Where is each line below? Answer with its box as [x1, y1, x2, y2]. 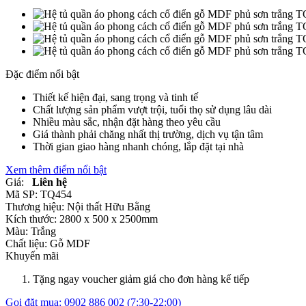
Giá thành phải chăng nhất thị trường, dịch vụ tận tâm [33, 128, 266, 141]
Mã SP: [5, 189, 38, 201]
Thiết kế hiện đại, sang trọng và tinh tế [33, 92, 201, 104]
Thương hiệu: [5, 201, 64, 213]
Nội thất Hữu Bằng [67, 201, 150, 213]
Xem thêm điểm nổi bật [5, 164, 107, 176]
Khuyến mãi [5, 250, 59, 262]
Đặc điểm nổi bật [5, 68, 79, 81]
